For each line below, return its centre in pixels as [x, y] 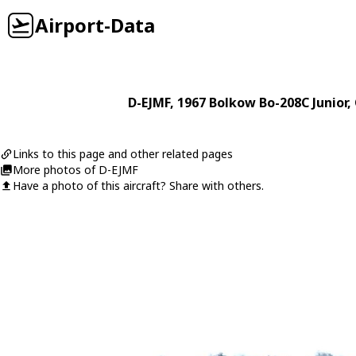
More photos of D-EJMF [75, 170]
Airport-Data [95, 25]
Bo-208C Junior [303, 103]
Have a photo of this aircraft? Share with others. [138, 186]
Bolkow [232, 103]
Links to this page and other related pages [123, 154]
